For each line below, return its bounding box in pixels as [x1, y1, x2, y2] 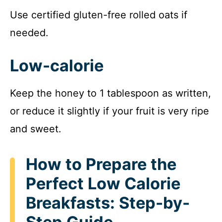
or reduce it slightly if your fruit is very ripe [10, 105, 209, 117]
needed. [10, 26, 49, 39]
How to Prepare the [26, 154, 176, 174]
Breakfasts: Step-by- [26, 193, 190, 213]
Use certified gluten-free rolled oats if [10, 8, 187, 21]
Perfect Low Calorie [26, 173, 180, 193]
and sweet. [10, 122, 61, 135]
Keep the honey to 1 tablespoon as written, [10, 87, 211, 99]
